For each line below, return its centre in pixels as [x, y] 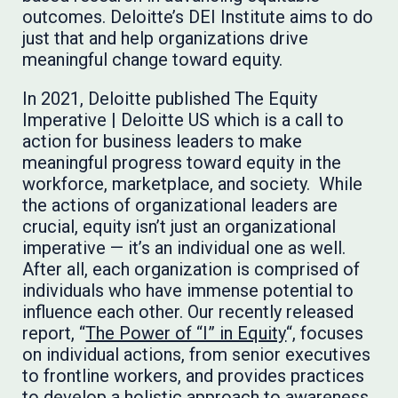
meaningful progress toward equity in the [182, 163]
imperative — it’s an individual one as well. [184, 248]
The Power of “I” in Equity [186, 333]
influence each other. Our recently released [188, 312]
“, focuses [325, 333]
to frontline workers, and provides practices [194, 376]
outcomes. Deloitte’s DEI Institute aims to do [198, 17]
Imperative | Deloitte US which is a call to [183, 120]
